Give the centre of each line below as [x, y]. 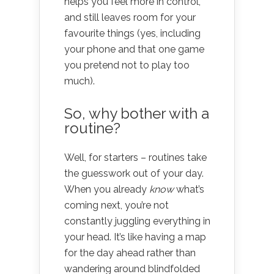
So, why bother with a [137, 113]
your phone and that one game [134, 49]
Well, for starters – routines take [135, 157]
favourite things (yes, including [132, 33]
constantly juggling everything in [137, 221]
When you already [107, 189]
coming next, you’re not [117, 205]
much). [80, 81]
